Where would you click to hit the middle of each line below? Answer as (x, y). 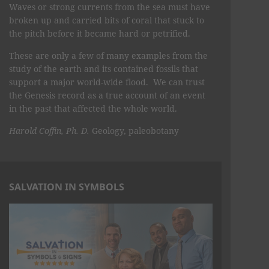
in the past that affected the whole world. (94, 108)
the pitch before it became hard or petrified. (100, 33)
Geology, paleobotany (134, 130)
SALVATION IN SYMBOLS (67, 186)
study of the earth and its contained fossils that (104, 68)
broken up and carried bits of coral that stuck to (107, 20)
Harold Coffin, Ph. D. (49, 130)
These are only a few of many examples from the (108, 55)
